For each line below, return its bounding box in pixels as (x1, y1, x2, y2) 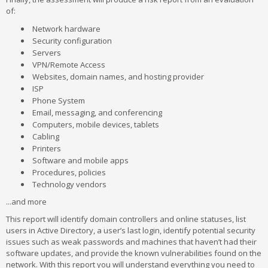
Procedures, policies (32, 167, 106, 178)
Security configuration (32, 35, 112, 46)
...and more (6, 196, 47, 207)
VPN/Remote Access (32, 59, 105, 70)
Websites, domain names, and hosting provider (32, 71, 204, 82)
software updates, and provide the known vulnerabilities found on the (6, 248, 261, 258)
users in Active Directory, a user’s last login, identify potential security (6, 225, 255, 236)
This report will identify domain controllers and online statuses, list (6, 214, 246, 224)
